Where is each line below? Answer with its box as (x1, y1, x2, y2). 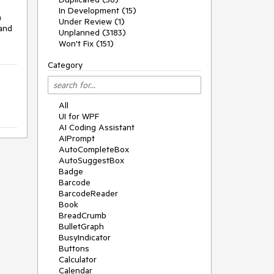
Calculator (59, 254, 97, 265)
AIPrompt (59, 133, 95, 144)
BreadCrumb (59, 210, 106, 221)
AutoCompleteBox (59, 144, 129, 155)
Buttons (59, 243, 89, 254)
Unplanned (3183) (59, 27, 126, 38)
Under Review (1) (59, 16, 125, 27)
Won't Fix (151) (59, 38, 114, 49)
